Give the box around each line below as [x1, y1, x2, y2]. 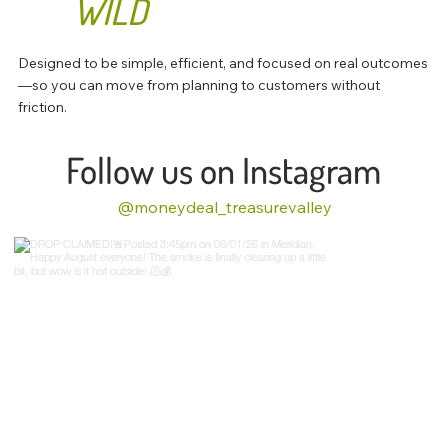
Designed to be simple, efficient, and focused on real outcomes [17, 54, 428, 73]
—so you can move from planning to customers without [17, 76, 380, 95]
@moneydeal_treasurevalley [117, 196, 333, 217]
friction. [17, 98, 67, 117]
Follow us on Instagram [66, 146, 382, 193]
